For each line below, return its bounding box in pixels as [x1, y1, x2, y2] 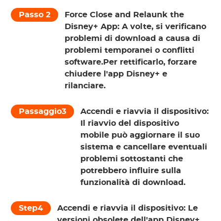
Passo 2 [19, 11, 51, 19]
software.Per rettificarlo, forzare [65, 58, 197, 67]
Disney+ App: [65, 23, 122, 31]
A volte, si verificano [122, 23, 207, 31]
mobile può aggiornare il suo [80, 131, 200, 140]
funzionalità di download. [80, 179, 186, 187]
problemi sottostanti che [80, 155, 184, 163]
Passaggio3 [19, 108, 67, 116]
